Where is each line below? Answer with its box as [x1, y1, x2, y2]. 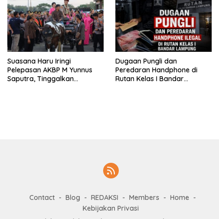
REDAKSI [90, 193, 118, 202]
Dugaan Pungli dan [115, 56, 177, 66]
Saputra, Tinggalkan [7, 74, 74, 83]
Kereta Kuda [7, 91, 48, 101]
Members [129, 193, 159, 202]
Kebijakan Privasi [82, 203, 139, 213]
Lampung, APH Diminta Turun [115, 83, 209, 92]
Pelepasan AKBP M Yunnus [7, 65, 92, 74]
